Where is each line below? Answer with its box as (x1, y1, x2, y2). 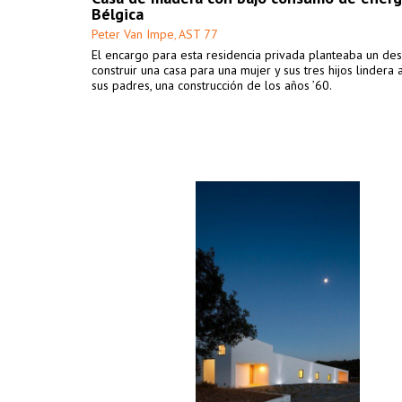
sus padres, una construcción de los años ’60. (92, 77, 332, 93)
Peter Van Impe (92, 26, 174, 42)
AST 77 (179, 26, 218, 42)
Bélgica (92, 4, 144, 24)
